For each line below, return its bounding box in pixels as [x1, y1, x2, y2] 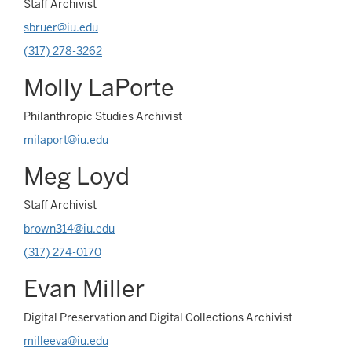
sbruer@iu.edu [24, 20, 98, 35]
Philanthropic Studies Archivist [24, 109, 182, 123]
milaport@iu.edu [24, 133, 108, 147]
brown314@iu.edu [24, 222, 115, 236]
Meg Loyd [24, 161, 130, 192]
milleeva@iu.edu [24, 334, 108, 348]
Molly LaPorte [24, 72, 174, 103]
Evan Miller [24, 273, 145, 304]
